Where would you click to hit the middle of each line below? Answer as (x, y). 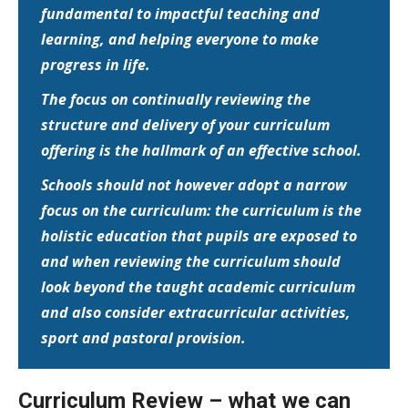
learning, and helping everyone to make (180, 39)
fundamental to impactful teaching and (180, 13)
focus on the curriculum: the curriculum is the (201, 210)
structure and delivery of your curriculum (185, 124)
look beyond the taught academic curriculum (198, 286)
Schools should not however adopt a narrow (194, 184)
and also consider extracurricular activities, (196, 312)
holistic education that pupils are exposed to (199, 235)
